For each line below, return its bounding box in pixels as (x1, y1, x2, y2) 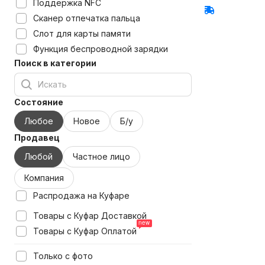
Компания (24, 173, 64, 183)
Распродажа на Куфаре (33, 190, 130, 201)
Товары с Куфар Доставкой (33, 211, 147, 221)
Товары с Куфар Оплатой (33, 226, 137, 236)
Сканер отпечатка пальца (33, 13, 140, 23)
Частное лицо (73, 151, 130, 161)
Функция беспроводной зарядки (33, 44, 168, 54)
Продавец (14, 132, 60, 143)
